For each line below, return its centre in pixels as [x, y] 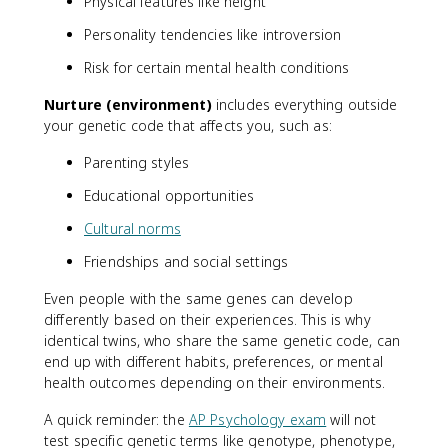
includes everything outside [304, 104]
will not [351, 419]
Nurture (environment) [128, 104]
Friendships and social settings [186, 261]
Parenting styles [137, 162]
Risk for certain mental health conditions [217, 67]
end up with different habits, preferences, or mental [213, 361]
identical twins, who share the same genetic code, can [222, 340]
